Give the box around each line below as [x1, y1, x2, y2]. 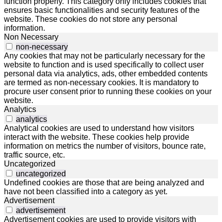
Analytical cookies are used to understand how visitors [4, 124, 194, 133]
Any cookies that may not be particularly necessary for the [4, 52, 205, 60]
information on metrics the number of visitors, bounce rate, [4, 142, 206, 151]
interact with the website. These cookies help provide [4, 133, 189, 142]
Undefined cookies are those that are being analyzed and [4, 178, 204, 187]
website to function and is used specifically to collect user [4, 60, 204, 69]
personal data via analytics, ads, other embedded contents [4, 69, 208, 78]
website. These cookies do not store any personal [4, 15, 177, 24]
